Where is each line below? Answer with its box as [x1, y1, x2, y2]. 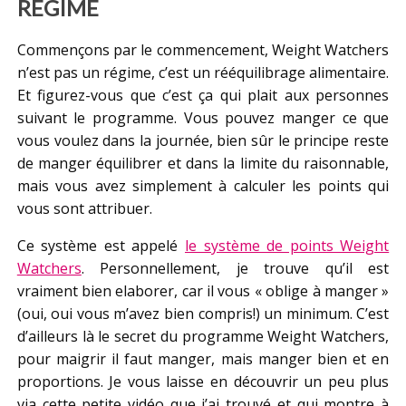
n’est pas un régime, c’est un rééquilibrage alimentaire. [16, 62, 390, 82]
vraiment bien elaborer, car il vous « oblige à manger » [16, 280, 390, 301]
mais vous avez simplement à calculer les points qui [16, 175, 390, 196]
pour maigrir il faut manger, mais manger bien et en [16, 348, 390, 369]
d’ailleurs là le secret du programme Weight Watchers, [16, 325, 390, 346]
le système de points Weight [185, 235, 390, 256]
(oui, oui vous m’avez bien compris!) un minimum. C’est [16, 303, 390, 324]
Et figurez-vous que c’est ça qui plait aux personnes [16, 84, 390, 105]
